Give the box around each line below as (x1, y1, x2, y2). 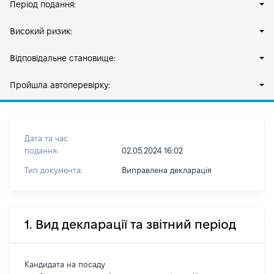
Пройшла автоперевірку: (10, 80, 110, 90)
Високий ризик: (10, 26, 72, 36)
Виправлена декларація (121, 166, 212, 174)
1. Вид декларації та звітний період (24, 218, 236, 231)
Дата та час (24, 134, 68, 143)
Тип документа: (24, 166, 83, 174)
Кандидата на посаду (24, 260, 105, 268)
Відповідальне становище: (10, 53, 116, 63)
